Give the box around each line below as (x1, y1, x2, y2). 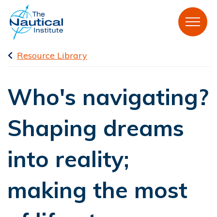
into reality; (7, 144, 129, 173)
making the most (7, 175, 187, 204)
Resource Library (17, 49, 87, 61)
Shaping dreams (7, 113, 184, 142)
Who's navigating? (7, 82, 208, 111)
